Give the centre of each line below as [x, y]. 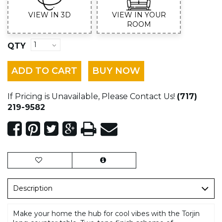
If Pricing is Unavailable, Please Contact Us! [91, 96]
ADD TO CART [44, 71]
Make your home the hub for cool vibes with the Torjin [106, 213]
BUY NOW [116, 71]
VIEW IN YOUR [139, 15]
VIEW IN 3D [50, 15]
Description [33, 188]
